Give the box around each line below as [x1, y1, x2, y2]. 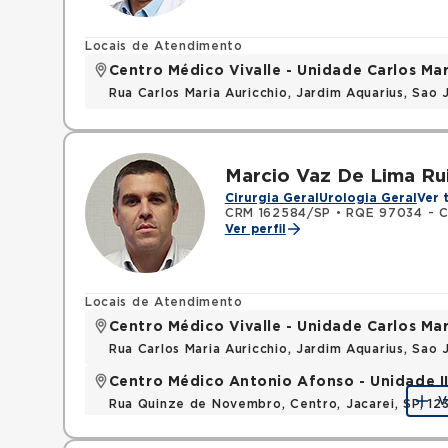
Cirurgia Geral [224, 192, 319, 204]
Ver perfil [224, 223, 286, 235]
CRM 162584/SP [224, 207, 332, 219]
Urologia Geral [318, 192, 417, 204]
